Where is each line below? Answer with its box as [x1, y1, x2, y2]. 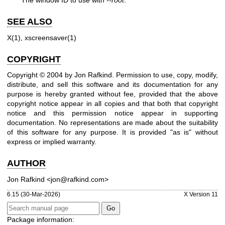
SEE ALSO [7, 17, 52, 27]
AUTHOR [7, 158, 46, 169]
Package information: [7, 215, 74, 224]
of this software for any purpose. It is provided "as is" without [7, 128, 218, 137]
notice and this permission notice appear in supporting [7, 109, 218, 118]
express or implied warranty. [7, 138, 96, 146]
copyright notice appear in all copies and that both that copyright [7, 99, 218, 108]
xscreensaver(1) [25, 33, 76, 42]
